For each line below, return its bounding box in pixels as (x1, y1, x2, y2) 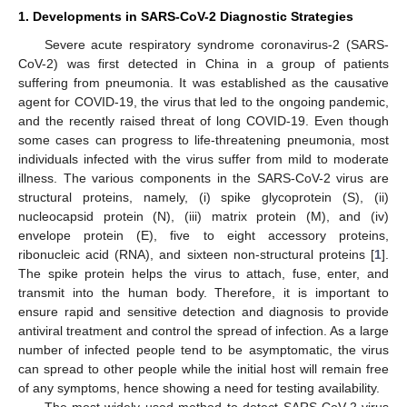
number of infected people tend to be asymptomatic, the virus (18, 342, 389, 357)
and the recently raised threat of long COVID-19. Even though (18, 113, 389, 128)
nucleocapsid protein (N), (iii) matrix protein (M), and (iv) (18, 208, 389, 223)
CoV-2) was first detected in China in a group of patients (18, 55, 389, 71)
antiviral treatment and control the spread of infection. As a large (18, 323, 389, 338)
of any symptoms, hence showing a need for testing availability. (18, 380, 380, 395)
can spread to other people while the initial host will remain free (18, 361, 389, 376)
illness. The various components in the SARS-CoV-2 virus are (18, 170, 389, 185)
